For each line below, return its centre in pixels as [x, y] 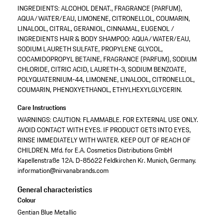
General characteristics [54, 189]
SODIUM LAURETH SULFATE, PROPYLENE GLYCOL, [90, 49]
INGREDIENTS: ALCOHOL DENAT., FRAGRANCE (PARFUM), [100, 8]
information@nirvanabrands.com [63, 170]
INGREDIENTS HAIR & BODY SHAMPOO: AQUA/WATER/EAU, [104, 39]
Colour [26, 200]
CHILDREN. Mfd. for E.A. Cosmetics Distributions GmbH [94, 150]
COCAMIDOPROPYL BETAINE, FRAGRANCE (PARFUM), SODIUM [107, 59]
